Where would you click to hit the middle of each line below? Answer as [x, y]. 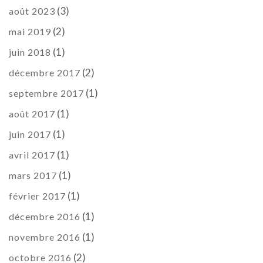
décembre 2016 [45, 217]
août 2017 [32, 114]
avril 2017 [32, 155]
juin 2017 [30, 134]
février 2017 [37, 196]
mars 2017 [33, 176]
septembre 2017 [46, 93]
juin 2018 [30, 52]
